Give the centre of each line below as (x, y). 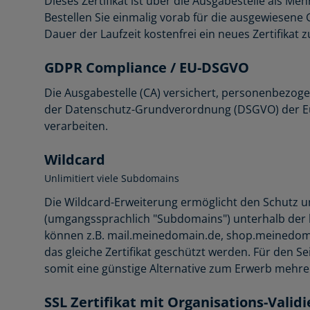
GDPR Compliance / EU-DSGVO (147, 67)
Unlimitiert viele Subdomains (112, 178)
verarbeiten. (76, 126)
